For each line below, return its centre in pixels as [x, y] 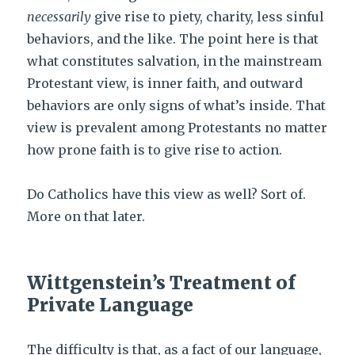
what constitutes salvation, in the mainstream [175, 61]
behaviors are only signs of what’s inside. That [177, 105]
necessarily [59, 17]
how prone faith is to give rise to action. [155, 150]
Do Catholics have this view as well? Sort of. [167, 194]
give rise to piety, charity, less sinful [208, 17]
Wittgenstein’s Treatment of [162, 282]
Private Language [111, 305]
